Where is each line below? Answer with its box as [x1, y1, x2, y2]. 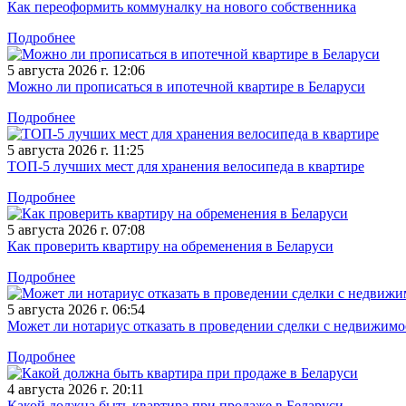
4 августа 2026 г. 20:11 [7, 382, 144, 398]
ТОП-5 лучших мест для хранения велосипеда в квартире [7, 159, 364, 175]
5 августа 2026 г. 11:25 [7, 142, 144, 159]
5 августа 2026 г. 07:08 [7, 222, 145, 238]
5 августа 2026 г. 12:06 [7, 63, 145, 79]
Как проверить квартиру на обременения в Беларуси [7, 238, 333, 255]
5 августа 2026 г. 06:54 [7, 302, 145, 318]
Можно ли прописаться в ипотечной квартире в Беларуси [7, 79, 365, 95]
